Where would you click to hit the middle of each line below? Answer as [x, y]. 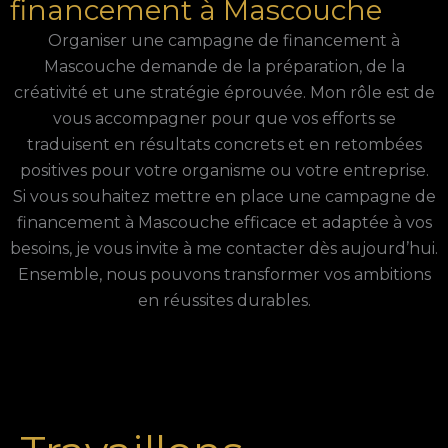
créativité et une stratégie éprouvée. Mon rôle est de [224, 92]
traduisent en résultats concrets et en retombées [224, 144]
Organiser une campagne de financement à [224, 40]
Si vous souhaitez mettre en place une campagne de [224, 196]
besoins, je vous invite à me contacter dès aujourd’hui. [224, 248]
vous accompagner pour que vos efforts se [224, 118]
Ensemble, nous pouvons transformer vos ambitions [224, 274]
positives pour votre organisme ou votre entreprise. [224, 170]
